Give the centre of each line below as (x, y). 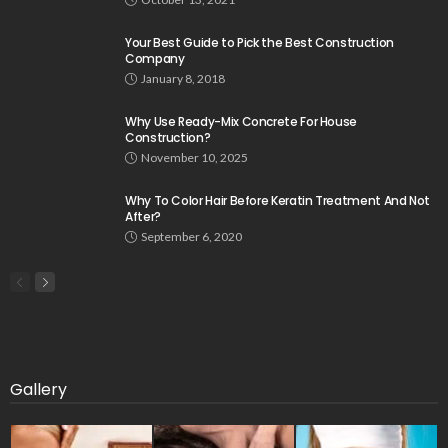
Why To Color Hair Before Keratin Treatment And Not (278, 201)
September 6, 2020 (191, 237)
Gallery (38, 390)
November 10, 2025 (194, 158)
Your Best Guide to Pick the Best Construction (259, 43)
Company (155, 59)
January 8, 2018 (183, 79)
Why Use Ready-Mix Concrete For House (241, 122)
